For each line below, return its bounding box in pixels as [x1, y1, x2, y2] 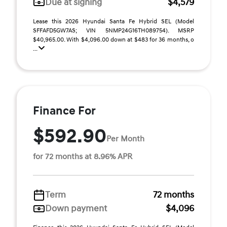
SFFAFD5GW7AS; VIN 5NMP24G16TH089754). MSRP [33, 27, 194, 34]
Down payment [45, 203, 107, 214]
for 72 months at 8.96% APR [33, 152, 132, 162]
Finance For [33, 104, 96, 118]
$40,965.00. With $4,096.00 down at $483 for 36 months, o [33, 36, 194, 44]
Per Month [106, 133, 144, 144]
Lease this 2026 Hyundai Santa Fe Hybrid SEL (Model [33, 18, 194, 25]
